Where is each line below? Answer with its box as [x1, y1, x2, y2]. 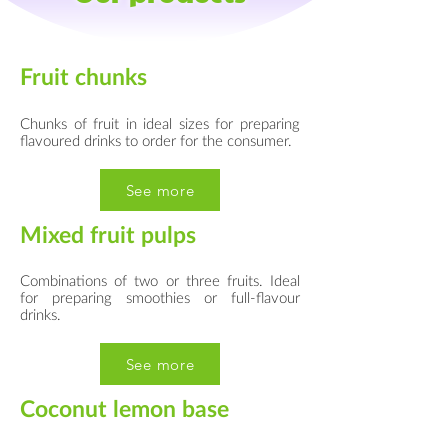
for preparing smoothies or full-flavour [20, 288, 300, 306]
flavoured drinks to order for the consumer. [20, 131, 292, 149]
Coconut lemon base [20, 394, 229, 422]
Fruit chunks [20, 62, 147, 90]
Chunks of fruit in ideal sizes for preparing [20, 114, 300, 132]
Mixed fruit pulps [20, 220, 196, 248]
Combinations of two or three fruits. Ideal [20, 271, 300, 289]
